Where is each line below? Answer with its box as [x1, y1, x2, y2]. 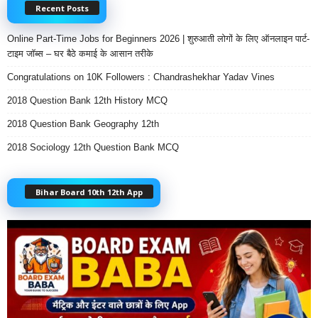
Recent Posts [35, 2, 89, 13]
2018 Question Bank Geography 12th [7, 118, 159, 129]
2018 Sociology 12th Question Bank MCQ [7, 141, 179, 153]
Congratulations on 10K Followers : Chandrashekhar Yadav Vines [7, 71, 275, 82]
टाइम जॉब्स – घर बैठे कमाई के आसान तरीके [7, 48, 153, 59]
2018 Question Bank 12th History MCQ [7, 94, 168, 106]
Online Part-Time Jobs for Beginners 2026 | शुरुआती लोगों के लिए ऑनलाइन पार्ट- [7, 33, 309, 44]
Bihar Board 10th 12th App [35, 187, 143, 198]
